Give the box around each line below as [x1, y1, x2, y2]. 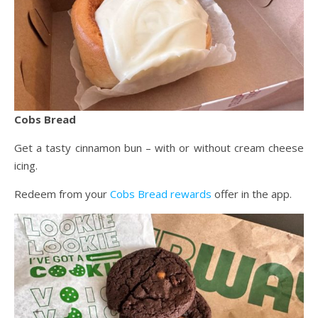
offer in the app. [212, 186, 292, 201]
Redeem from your [14, 186, 110, 201]
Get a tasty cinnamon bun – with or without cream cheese [14, 140, 304, 155]
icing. [14, 158, 38, 172]
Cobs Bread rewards [110, 186, 212, 201]
